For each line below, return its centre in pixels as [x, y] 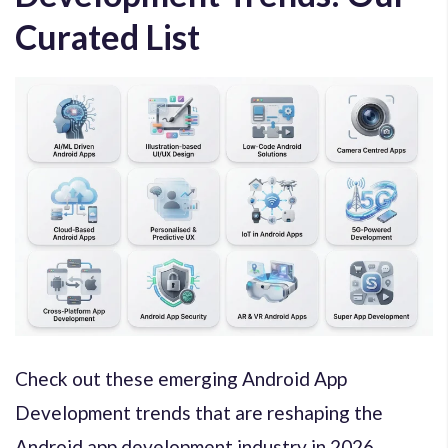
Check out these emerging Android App [181, 378]
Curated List [107, 36]
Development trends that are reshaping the [199, 412]
